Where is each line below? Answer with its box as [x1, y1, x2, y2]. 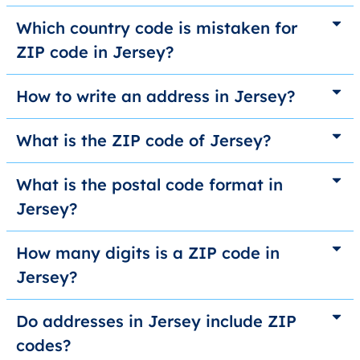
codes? [16, 335, 71, 356]
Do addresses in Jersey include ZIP [16, 311, 297, 332]
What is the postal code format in [16, 174, 283, 195]
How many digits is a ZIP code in [16, 243, 280, 264]
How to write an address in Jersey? [16, 86, 295, 107]
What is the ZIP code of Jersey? [16, 130, 271, 151]
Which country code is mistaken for [16, 18, 297, 39]
